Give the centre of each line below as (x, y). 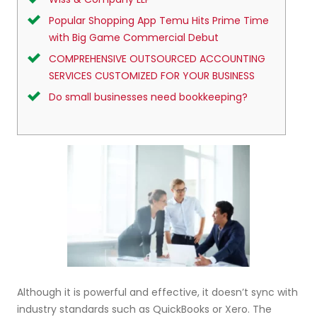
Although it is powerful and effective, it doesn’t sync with (157, 292)
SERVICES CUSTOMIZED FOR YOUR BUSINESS (152, 76)
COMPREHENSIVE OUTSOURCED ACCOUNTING (157, 59)
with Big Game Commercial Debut (134, 38)
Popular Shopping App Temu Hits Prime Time (159, 21)
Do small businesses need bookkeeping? (148, 97)
